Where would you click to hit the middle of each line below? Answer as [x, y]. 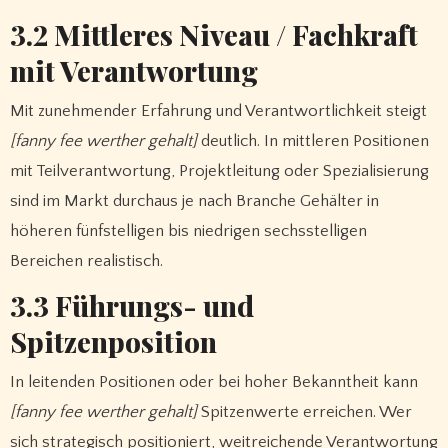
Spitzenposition [113, 342]
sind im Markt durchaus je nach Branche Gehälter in [194, 200]
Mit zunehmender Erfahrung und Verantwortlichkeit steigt [218, 110]
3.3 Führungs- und [131, 306]
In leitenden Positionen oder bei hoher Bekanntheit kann [213, 381]
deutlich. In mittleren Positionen [312, 140]
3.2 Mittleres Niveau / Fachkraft [213, 35]
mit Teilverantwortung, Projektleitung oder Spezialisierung [219, 170]
